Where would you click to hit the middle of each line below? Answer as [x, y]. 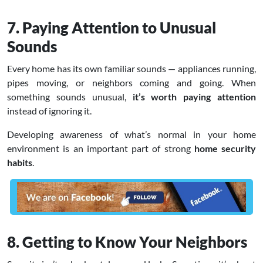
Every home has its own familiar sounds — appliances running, [131, 68]
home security [225, 148]
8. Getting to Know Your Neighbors [127, 242]
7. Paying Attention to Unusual [112, 27]
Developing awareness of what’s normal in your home [131, 134]
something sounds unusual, [67, 96]
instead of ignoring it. [49, 110]
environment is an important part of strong [101, 148]
